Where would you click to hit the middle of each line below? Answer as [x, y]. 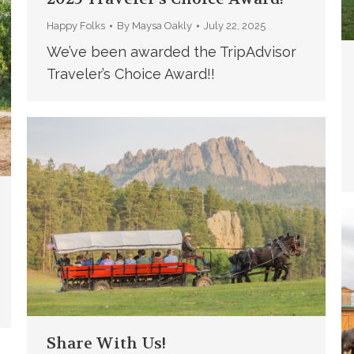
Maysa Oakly [162, 26]
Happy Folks [75, 26]
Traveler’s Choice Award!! [130, 74]
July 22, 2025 [234, 26]
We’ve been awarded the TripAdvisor [171, 52]
